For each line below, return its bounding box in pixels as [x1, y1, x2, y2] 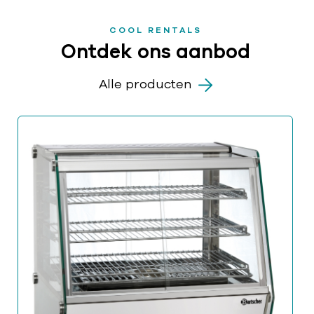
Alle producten [98, 78, 191, 91]
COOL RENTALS [109, 25, 202, 34]
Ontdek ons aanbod [60, 42, 250, 62]
